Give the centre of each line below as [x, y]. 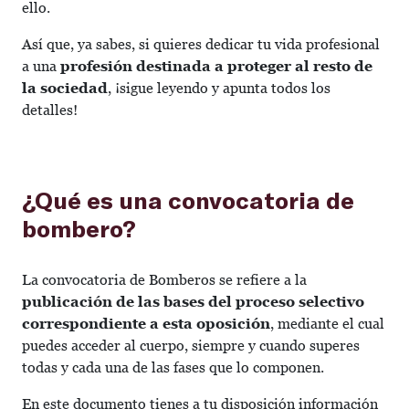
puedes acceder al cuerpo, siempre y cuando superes [191, 346]
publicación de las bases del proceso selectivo [193, 302]
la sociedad [65, 88]
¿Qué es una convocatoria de [188, 199]
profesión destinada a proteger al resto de [216, 66]
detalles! [50, 110]
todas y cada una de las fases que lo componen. [173, 367]
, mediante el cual [327, 324]
